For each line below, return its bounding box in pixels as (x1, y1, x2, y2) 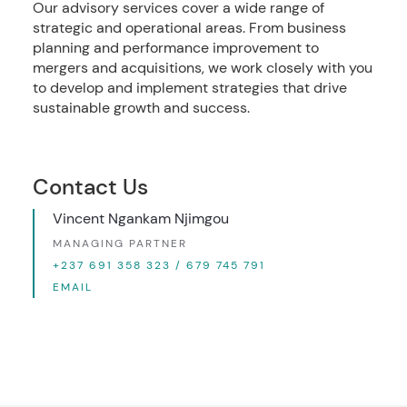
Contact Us (32, 172, 148, 201)
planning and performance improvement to (32, 37, 319, 57)
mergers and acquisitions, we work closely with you (32, 57, 372, 77)
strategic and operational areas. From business (32, 17, 346, 37)
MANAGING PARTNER (52, 235, 187, 251)
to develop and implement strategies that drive (32, 77, 347, 97)
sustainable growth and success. (32, 97, 250, 117)
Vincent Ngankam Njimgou (52, 208, 229, 228)
